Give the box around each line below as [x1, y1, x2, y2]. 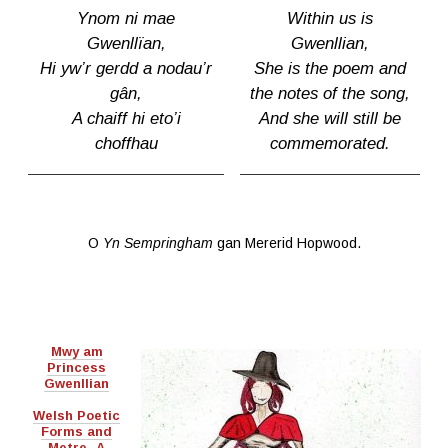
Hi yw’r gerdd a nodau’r [40, 59, 212, 79]
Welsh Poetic [33, 408, 120, 424]
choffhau [94, 134, 158, 154]
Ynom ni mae [77, 9, 175, 29]
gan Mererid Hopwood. [212, 235, 361, 252]
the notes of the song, [250, 84, 410, 104]
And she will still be [259, 109, 401, 129]
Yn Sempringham [102, 235, 213, 252]
